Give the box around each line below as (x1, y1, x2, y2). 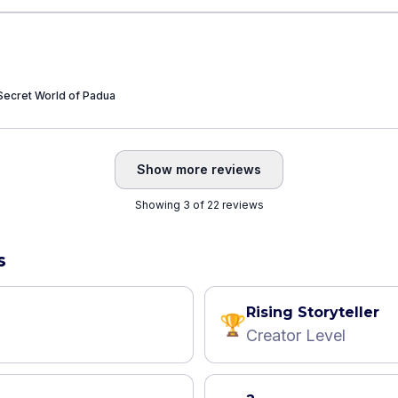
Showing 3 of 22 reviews (134, 198, 264, 211)
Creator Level (246, 326, 346, 345)
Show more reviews (137, 162, 261, 177)
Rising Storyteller (246, 304, 379, 321)
